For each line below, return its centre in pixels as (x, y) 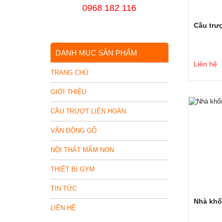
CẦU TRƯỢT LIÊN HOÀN (88, 111)
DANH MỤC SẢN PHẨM (96, 53)
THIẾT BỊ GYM (73, 169)
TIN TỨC (64, 189)
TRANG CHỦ (69, 73)
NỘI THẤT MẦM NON (82, 150)
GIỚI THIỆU (68, 92)
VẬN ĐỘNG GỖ (74, 131)
